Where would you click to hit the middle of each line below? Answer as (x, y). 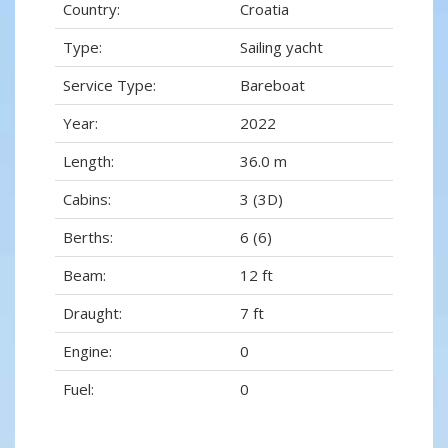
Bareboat (272, 85)
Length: (88, 161)
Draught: (92, 313)
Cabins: (87, 199)
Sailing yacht (281, 47)
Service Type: (109, 85)
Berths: (88, 237)
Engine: (87, 351)
